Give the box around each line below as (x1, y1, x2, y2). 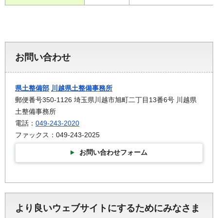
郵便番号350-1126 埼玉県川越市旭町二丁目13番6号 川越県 (15, 96, 197, 104)
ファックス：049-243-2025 (15, 131, 100, 139)
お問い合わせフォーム (79, 148, 147, 156)
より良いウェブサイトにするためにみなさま (15, 202, 200, 213)
